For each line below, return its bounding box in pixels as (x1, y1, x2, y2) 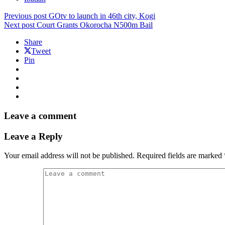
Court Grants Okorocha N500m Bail (37, 21, 153, 30)
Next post (4, 21, 35, 30)
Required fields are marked (137, 151, 224, 160)
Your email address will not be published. (4, 151, 135, 160)
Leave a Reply (4, 131, 63, 142)
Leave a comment (4, 110, 76, 121)
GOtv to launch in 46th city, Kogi (49, 12, 155, 21)
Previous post (4, 12, 47, 21)
